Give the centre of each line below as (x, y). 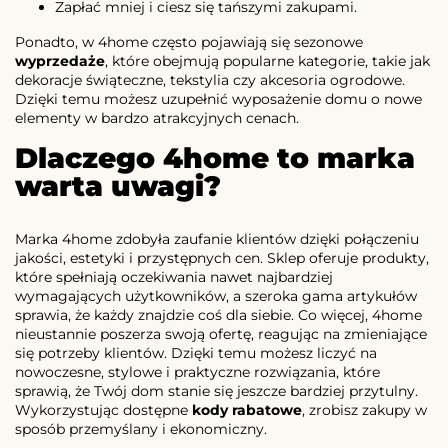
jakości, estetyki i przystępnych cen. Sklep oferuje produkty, (222, 258)
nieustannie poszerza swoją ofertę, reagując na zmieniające (221, 334)
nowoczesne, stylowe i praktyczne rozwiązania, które (197, 372)
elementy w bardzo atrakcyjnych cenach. (157, 118)
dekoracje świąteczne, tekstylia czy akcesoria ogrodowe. (210, 80)
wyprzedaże (60, 61)
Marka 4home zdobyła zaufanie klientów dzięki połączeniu (217, 239)
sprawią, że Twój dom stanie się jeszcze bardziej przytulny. (216, 391)
